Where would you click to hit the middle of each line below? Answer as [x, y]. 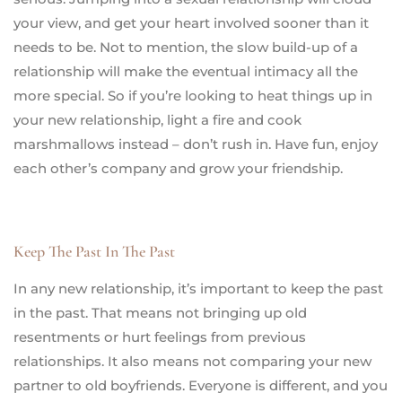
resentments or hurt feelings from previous [160, 336]
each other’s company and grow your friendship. [178, 168]
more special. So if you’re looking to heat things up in [193, 95]
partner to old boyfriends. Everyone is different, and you [201, 385]
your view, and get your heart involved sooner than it [191, 22]
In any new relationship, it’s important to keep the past [198, 288]
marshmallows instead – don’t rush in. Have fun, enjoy [196, 144]
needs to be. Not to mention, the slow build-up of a [186, 47]
